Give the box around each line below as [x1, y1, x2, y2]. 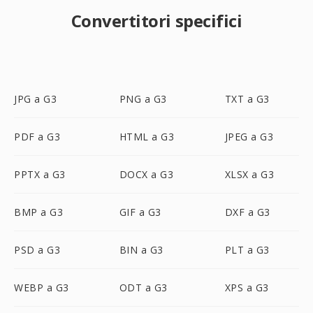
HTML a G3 [119, 130, 175, 143]
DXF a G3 [224, 205, 270, 219]
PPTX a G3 [14, 168, 66, 181]
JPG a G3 [14, 92, 57, 105]
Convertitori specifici [71, 9, 242, 32]
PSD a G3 [14, 243, 60, 256]
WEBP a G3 [14, 281, 69, 294]
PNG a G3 [119, 92, 167, 105]
